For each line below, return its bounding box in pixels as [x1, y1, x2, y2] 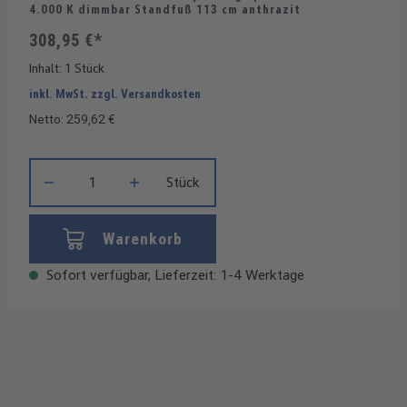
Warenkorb [103, 229, 183, 249]
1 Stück [65, 61, 104, 76]
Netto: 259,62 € [29, 112, 115, 127]
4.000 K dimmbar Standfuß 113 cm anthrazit [29, 2, 301, 17]
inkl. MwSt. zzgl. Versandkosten [29, 86, 201, 102]
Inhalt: [29, 61, 65, 76]
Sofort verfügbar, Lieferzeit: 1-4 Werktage [43, 266, 304, 284]
